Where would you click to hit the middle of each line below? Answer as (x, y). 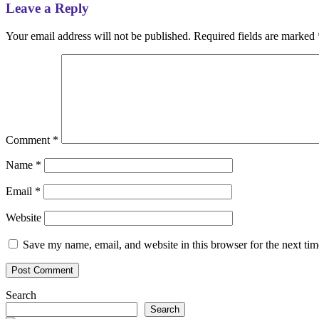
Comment (29, 140)
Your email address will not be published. (98, 36)
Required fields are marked (256, 36)
